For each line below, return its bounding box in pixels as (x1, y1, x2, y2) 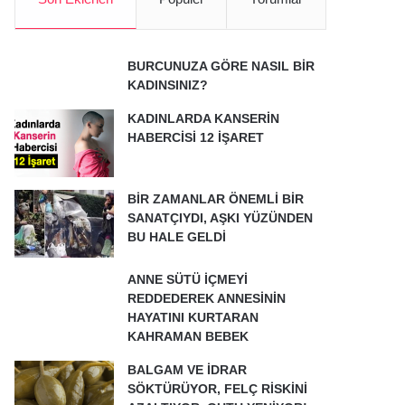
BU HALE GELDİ (127, 230, 227, 244)
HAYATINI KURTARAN (127, 310, 259, 325)
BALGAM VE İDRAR (127, 363, 248, 377)
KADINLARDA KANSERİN (127, 111, 280, 126)
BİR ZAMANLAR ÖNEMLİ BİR (127, 192, 305, 206)
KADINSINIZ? (127, 78, 209, 92)
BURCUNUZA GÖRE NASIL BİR (127, 59, 316, 73)
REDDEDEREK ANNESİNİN (127, 291, 287, 306)
